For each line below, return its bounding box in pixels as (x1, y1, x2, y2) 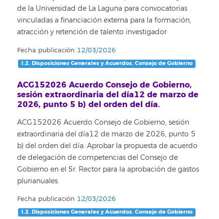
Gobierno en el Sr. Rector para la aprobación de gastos (17, 165, 199, 174)
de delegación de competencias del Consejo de (17, 153, 178, 162)
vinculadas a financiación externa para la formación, (17, 16, 191, 24)
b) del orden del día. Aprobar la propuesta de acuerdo (17, 141, 197, 150)
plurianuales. (17, 176, 59, 185)
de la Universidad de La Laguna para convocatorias (17, 4, 187, 13)
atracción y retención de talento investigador (17, 28, 167, 36)
